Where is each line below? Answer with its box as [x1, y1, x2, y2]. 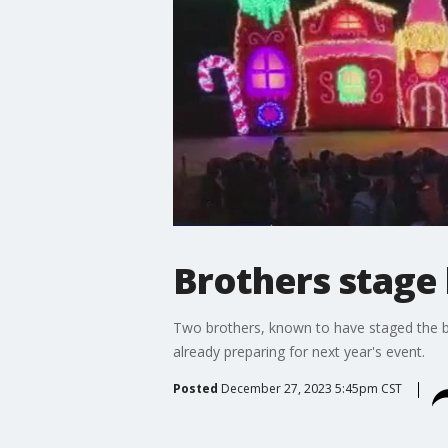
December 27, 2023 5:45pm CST [220, 379, 402, 397]
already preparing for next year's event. [172, 341, 425, 361]
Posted [172, 379, 218, 397]
